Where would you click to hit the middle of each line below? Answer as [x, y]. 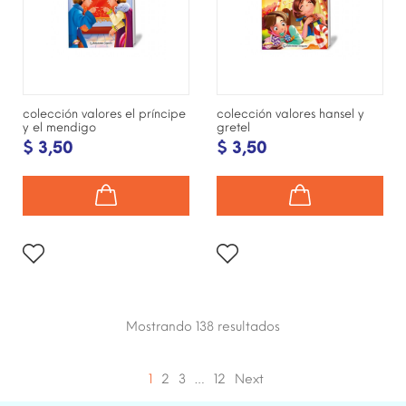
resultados [249, 326]
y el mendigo [59, 127]
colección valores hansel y [290, 113]
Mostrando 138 [172, 326]
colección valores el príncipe [104, 113]
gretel [233, 127]
